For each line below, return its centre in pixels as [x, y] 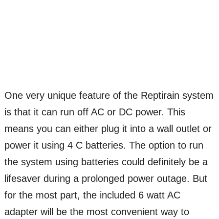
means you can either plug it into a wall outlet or [108, 129]
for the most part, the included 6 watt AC [92, 195]
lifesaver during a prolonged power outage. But [106, 179]
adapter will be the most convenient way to [97, 212]
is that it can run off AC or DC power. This [95, 112]
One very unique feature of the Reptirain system [109, 96]
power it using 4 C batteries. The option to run [104, 145]
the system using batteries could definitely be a [106, 162]
